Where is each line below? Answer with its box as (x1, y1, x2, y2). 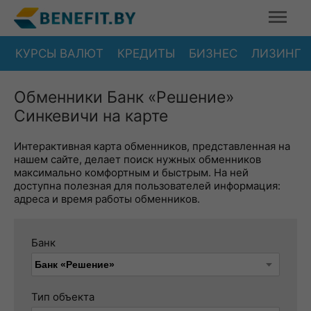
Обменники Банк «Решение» (14, 87, 234, 107)
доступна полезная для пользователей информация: (14, 179, 280, 192)
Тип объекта (31, 290, 94, 303)
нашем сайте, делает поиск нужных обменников (14, 153, 261, 166)
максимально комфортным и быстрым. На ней (14, 166, 249, 179)
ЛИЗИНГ (251, 46, 301, 60)
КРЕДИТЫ (117, 46, 175, 60)
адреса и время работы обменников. (14, 192, 200, 205)
